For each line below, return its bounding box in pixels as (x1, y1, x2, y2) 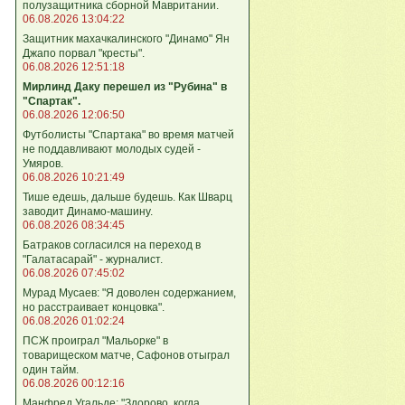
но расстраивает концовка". (23, 300, 165, 314)
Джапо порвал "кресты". (23, 46, 145, 60)
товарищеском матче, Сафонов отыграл (23, 348, 230, 362)
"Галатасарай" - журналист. (23, 252, 163, 266)
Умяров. (23, 156, 63, 170)
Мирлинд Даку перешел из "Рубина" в (23, 80, 227, 93)
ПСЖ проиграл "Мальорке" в (23, 334, 168, 347)
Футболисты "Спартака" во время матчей (23, 127, 234, 141)
